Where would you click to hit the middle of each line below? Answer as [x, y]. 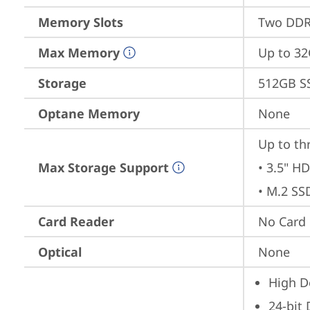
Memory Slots [81, 22]
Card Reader [76, 221]
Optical [60, 252]
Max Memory [79, 53]
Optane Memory [89, 113]
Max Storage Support [103, 167]
